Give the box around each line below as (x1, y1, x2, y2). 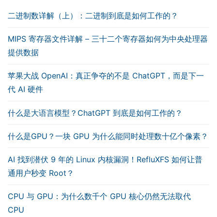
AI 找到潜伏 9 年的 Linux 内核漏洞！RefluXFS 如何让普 (8, 154, 202, 164)
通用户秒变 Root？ (8, 168, 74, 178)
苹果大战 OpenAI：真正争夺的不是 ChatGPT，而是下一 (8, 71, 204, 81)
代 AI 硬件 (8, 84, 43, 94)
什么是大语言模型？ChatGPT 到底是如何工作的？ (8, 108, 183, 118)
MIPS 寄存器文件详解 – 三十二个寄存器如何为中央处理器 (8, 34, 208, 44)
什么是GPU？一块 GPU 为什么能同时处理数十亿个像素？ (8, 131, 208, 141)
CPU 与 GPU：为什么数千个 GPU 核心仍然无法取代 (8, 191, 191, 201)
